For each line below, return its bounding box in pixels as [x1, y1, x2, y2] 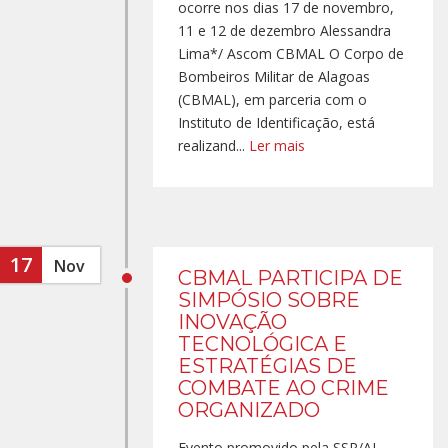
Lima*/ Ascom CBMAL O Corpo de [178, 44, 404, 63]
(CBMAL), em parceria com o [178, 90, 367, 109]
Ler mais [249, 136, 305, 155]
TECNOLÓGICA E [178, 332, 347, 356]
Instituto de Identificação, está [178, 113, 375, 132]
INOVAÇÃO [178, 310, 287, 334]
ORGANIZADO [178, 398, 320, 422]
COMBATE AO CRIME [178, 376, 389, 400]
